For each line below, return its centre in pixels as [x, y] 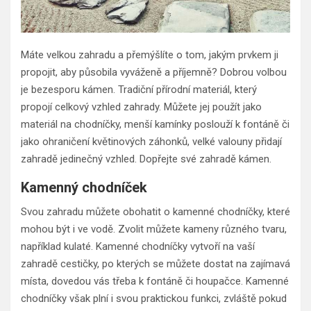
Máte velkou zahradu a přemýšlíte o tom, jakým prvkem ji [150, 54]
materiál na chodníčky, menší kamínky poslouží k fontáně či [155, 124]
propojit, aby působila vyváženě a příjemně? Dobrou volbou [154, 72]
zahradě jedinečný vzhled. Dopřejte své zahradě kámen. [148, 159]
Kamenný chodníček [84, 187]
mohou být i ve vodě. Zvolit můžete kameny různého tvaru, [154, 229]
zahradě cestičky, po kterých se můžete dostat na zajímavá [155, 263]
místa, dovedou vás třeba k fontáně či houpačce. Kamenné [155, 281]
